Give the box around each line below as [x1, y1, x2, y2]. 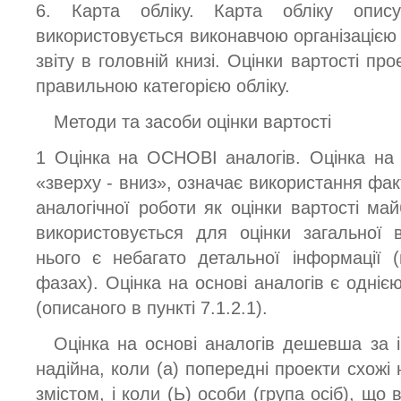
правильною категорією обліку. [36, 75, 290, 96]
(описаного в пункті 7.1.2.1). [36, 298, 268, 319]
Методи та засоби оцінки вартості [54, 111, 331, 132]
